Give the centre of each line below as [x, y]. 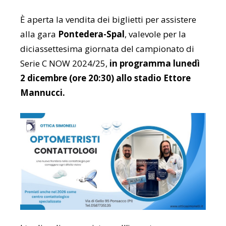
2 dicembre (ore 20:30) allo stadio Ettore [105, 78]
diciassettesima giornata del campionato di [107, 48]
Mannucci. [43, 92]
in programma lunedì [155, 63]
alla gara [39, 34]
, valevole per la [155, 34]
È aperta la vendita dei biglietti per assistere [108, 19]
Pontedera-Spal [91, 34]
